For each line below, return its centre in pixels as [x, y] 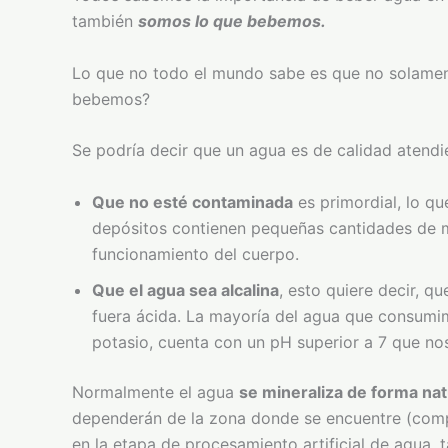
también [105, 21]
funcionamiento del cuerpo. [195, 253]
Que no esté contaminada [192, 201]
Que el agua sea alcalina [185, 289]
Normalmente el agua [155, 391]
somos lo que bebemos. [232, 21]
